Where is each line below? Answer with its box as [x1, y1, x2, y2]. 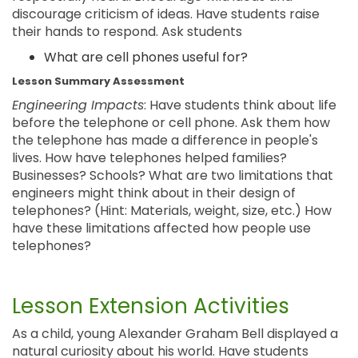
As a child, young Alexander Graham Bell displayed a [12, 324, 338, 343]
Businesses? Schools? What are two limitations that [12, 166, 333, 185]
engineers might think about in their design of [12, 184, 296, 202]
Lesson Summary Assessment [12, 74, 185, 89]
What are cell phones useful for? [44, 48, 248, 66]
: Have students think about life [144, 96, 336, 114]
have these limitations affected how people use [12, 219, 311, 237]
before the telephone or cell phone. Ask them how [12, 113, 330, 132]
